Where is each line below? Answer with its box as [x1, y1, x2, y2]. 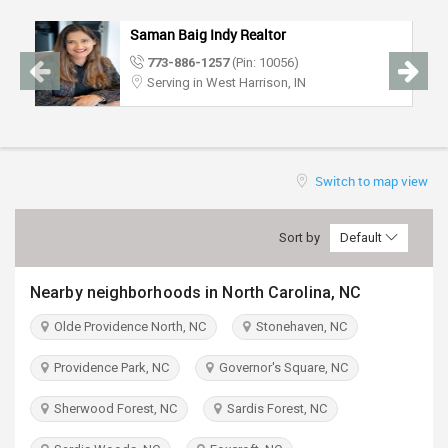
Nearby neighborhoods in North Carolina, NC [30, 283, 362, 302]
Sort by [279, 230, 320, 245]
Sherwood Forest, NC [48, 401, 177, 416]
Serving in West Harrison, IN [144, 75, 306, 90]
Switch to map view [312, 172, 428, 190]
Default [340, 230, 382, 245]
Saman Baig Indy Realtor [130, 25, 286, 44]
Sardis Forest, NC [221, 401, 327, 416]
